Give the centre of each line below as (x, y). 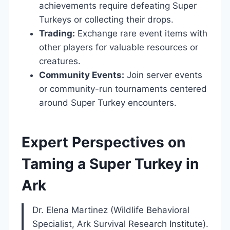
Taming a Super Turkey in (110, 164)
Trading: (57, 33)
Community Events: (82, 75)
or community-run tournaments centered (123, 89)
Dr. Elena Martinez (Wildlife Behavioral (111, 210)
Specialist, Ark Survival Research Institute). (120, 224)
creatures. (60, 61)
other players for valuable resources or (119, 47)
